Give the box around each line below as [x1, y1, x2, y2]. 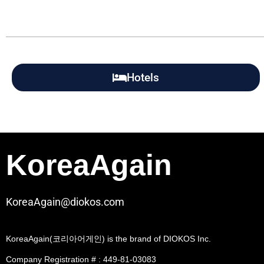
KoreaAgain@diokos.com [6, 195, 124, 208]
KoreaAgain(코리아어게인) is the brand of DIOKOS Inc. [6, 233, 211, 243]
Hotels [127, 70, 160, 84]
